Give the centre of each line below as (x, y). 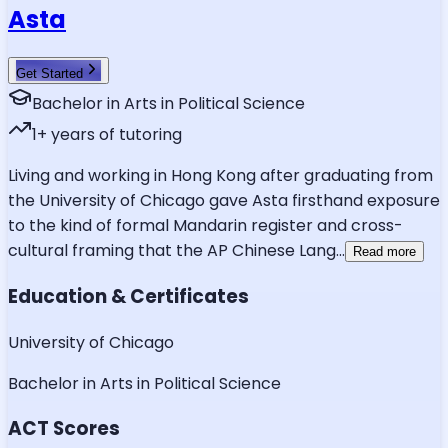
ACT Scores (64, 429)
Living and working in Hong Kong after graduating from (220, 176)
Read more (384, 252)
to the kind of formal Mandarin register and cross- (205, 226)
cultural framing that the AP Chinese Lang (172, 251)
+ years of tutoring (109, 135)
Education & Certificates (128, 296)
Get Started (49, 74)
